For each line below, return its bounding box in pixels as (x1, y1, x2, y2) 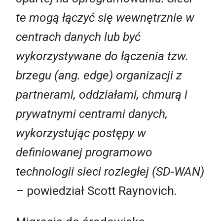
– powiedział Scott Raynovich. (16, 183, 177, 198)
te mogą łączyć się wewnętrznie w (16, 10, 194, 25)
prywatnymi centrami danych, (16, 106, 168, 121)
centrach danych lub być (16, 29, 141, 44)
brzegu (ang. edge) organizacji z (16, 68, 182, 82)
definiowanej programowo (16, 145, 152, 159)
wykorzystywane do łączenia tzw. (16, 48, 188, 63)
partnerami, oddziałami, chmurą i (16, 87, 187, 102)
